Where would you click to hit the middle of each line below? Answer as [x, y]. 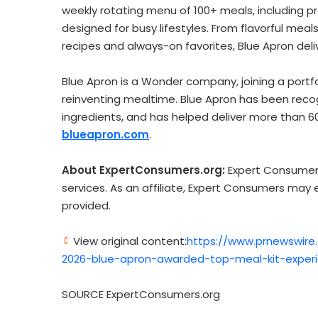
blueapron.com [105, 135]
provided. [86, 206]
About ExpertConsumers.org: [143, 170]
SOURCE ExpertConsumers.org [141, 295]
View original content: [128, 241]
